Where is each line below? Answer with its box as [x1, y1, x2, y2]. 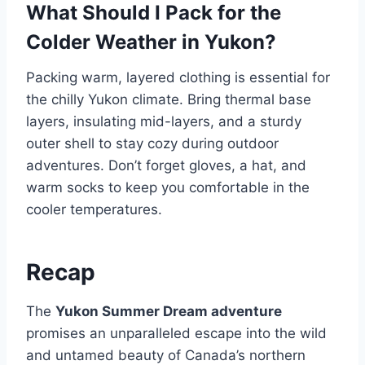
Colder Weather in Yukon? [26, 30, 276, 54]
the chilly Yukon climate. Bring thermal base [26, 91, 311, 108]
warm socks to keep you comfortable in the [26, 179, 310, 196]
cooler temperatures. [26, 201, 162, 218]
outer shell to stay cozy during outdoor [26, 135, 279, 152]
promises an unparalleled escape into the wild [26, 325, 327, 341]
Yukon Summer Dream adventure [55, 303, 282, 319]
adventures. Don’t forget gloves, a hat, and [26, 157, 306, 174]
